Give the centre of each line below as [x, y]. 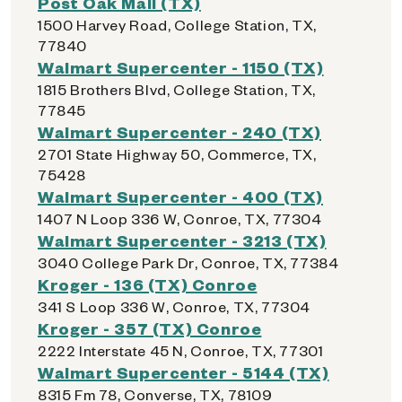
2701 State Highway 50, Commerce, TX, [177, 154]
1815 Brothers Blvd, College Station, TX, [177, 89]
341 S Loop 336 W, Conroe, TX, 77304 [174, 306]
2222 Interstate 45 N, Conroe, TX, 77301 [181, 350]
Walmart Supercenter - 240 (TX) [179, 131]
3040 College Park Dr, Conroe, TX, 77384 [188, 262]
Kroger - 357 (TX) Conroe [150, 328]
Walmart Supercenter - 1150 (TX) [181, 67]
